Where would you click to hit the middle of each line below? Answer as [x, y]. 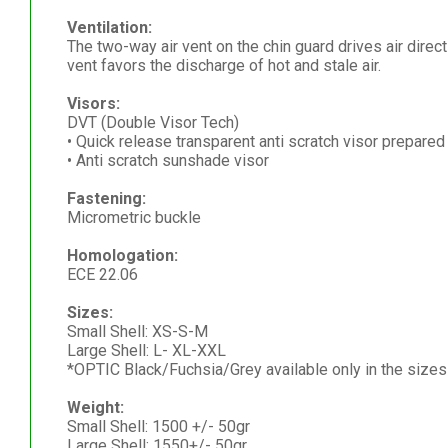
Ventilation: [109, 27]
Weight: [95, 407]
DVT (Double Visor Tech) [152, 122]
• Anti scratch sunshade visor [167, 160]
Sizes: [89, 312]
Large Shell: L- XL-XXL [146, 350]
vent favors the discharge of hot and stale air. [223, 65]
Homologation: [122, 255]
